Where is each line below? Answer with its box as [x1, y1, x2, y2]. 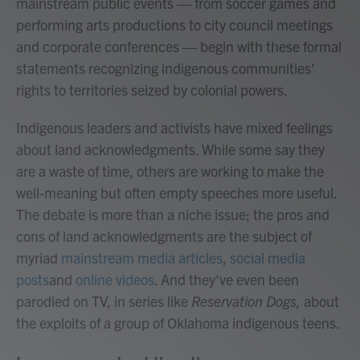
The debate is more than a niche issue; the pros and [16, 204, 329, 223]
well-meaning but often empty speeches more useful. [16, 182, 337, 202]
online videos [76, 269, 154, 288]
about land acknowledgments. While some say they [16, 139, 325, 158]
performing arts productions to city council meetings [16, 14, 333, 34]
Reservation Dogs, [191, 291, 304, 310]
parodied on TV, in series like [16, 291, 191, 310]
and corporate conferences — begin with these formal [16, 36, 342, 55]
